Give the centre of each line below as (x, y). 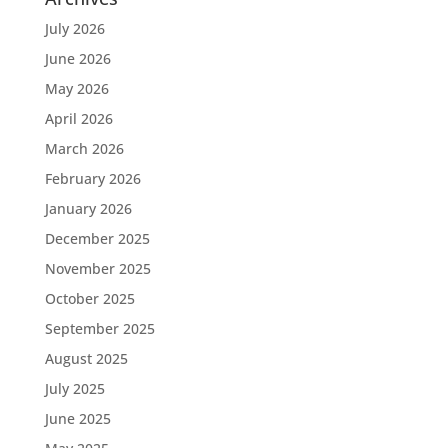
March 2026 (84, 148)
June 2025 (77, 418)
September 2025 (99, 328)
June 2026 (77, 58)
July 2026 (74, 28)
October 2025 (89, 298)
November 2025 (97, 268)
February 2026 (92, 178)
